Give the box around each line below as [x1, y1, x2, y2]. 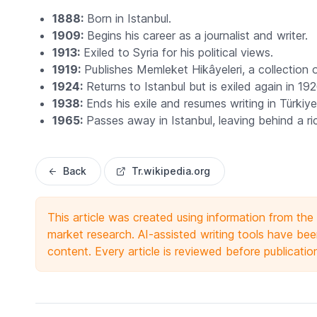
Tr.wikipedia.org [131, 165, 210, 178]
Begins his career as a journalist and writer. [83, 28, 308, 43]
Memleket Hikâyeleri [136, 62, 242, 77]
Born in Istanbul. [83, 11, 171, 26]
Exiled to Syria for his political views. [79, 45, 273, 60]
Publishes [80, 62, 137, 77]
